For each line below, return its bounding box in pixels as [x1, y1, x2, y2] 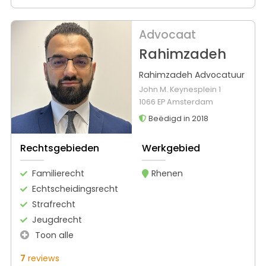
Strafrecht [32, 198, 75, 211]
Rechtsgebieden [20, 141, 99, 156]
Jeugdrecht [32, 214, 82, 226]
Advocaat [138, 27, 196, 43]
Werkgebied [141, 141, 200, 156]
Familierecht [32, 167, 84, 180]
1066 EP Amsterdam [138, 97, 213, 107]
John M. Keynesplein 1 [138, 84, 221, 95]
